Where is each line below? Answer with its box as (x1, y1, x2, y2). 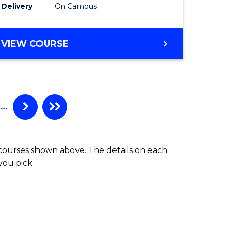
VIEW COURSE (1, 37, 69, 49)
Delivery (1, 1, 33, 11)
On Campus (55, 1, 97, 11)
